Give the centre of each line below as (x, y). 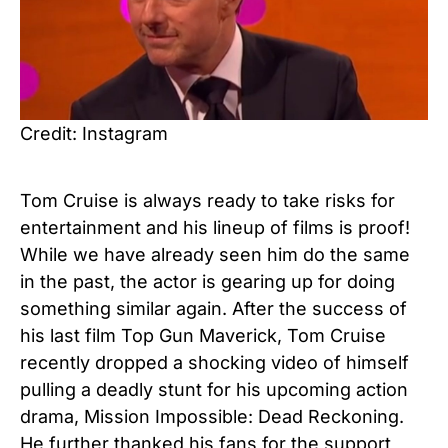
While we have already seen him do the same (215, 254)
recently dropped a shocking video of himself (214, 362)
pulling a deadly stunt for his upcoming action (214, 389)
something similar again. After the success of (213, 308)
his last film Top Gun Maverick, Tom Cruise (203, 335)
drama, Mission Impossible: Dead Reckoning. (212, 416)
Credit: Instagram (94, 133)
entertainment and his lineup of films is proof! (215, 227)
